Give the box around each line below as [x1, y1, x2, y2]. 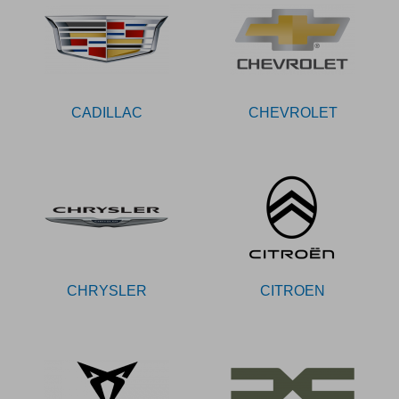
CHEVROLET [248, 105, 338, 121]
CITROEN [260, 283, 325, 299]
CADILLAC [70, 105, 142, 121]
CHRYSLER [66, 283, 147, 299]
